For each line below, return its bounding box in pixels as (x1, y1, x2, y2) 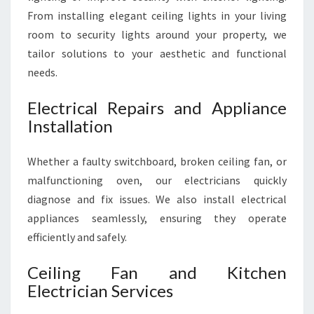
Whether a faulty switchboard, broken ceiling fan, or (27, 154, 287, 168)
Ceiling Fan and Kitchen (27, 262, 287, 282)
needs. (27, 65, 57, 79)
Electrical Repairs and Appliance (27, 97, 287, 118)
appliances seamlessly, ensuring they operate (27, 211, 287, 225)
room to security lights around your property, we (27, 27, 287, 41)
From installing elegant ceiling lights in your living (27, 8, 287, 22)
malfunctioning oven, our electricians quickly (27, 173, 287, 187)
